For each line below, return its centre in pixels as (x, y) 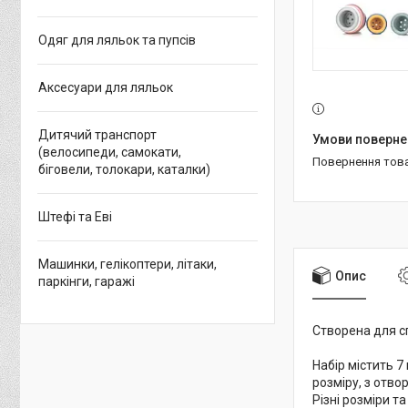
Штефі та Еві (75, 217)
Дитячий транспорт (97, 135)
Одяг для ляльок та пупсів (117, 40)
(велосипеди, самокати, (110, 152)
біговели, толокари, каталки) (124, 169)
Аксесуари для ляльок (106, 87)
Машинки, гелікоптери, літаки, (127, 264)
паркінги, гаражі (87, 281)
